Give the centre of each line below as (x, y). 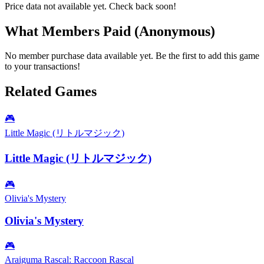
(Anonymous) (175, 31)
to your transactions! (42, 67)
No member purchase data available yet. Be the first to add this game (132, 56)
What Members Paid (70, 31)
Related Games (51, 92)
